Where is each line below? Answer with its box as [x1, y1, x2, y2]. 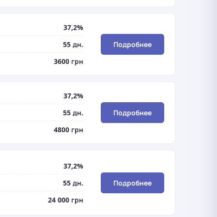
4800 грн [53, 125, 83, 134]
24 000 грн [47, 195, 83, 204]
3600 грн [53, 57, 83, 66]
